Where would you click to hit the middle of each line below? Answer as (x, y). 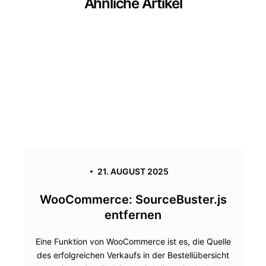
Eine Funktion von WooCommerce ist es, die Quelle (133, 242)
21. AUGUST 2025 (133, 172)
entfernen (133, 215)
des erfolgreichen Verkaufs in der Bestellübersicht (133, 255)
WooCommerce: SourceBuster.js (133, 200)
